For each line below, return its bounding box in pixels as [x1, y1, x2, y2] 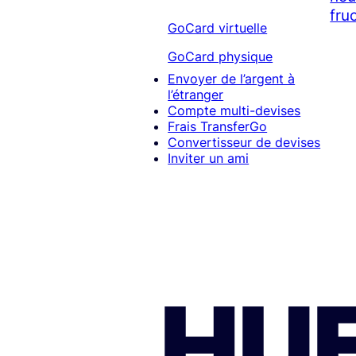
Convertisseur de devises [168, 134, 321, 151]
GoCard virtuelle [168, 20, 268, 37]
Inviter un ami [168, 150, 250, 167]
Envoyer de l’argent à [168, 71, 296, 87]
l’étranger [168, 87, 224, 103]
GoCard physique [168, 48, 273, 65]
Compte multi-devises [168, 103, 301, 119]
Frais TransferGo [168, 118, 268, 135]
